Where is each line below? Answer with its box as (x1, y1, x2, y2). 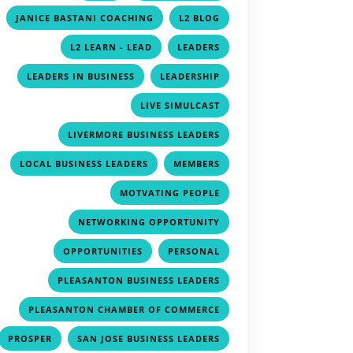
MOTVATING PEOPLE (119, 186, 220, 199)
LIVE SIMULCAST (139, 98, 220, 111)
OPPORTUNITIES (62, 244, 143, 257)
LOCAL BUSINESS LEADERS (19, 157, 148, 169)
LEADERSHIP (159, 69, 220, 82)
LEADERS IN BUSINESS (26, 69, 135, 82)
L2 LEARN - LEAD (69, 40, 152, 53)
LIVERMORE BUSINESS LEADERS (67, 128, 220, 140)
